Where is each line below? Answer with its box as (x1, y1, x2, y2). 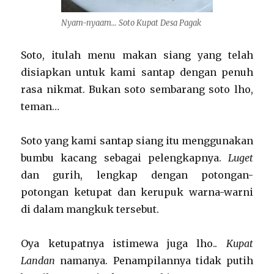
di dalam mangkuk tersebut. (21, 203, 160, 215)
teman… (21, 100, 60, 113)
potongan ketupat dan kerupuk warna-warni (21, 186, 253, 198)
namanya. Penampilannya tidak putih (55, 254, 253, 267)
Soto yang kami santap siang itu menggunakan (21, 135, 253, 147)
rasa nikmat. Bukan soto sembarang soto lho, (21, 83, 253, 95)
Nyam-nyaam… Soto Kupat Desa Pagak (61, 18, 201, 28)
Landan (21, 254, 56, 267)
